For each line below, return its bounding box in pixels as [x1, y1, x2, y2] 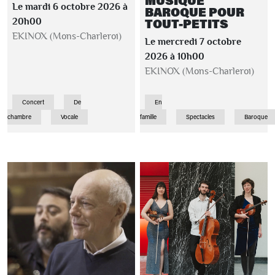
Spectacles [186, 113, 215, 121]
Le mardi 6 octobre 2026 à [12, 2, 128, 12]
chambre [7, 113, 31, 121]
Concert [22, 98, 44, 106]
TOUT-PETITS [145, 16, 228, 31]
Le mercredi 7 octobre [145, 37, 241, 47]
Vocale [61, 113, 78, 121]
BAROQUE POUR [145, 4, 244, 20]
